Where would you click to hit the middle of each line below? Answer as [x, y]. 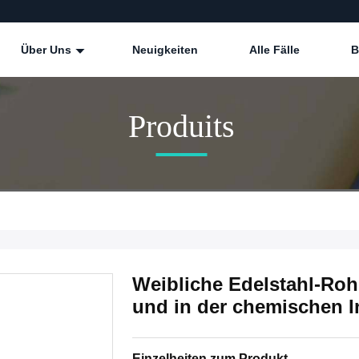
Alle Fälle [274, 50]
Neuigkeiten [165, 50]
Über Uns [48, 50]
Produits [181, 126]
